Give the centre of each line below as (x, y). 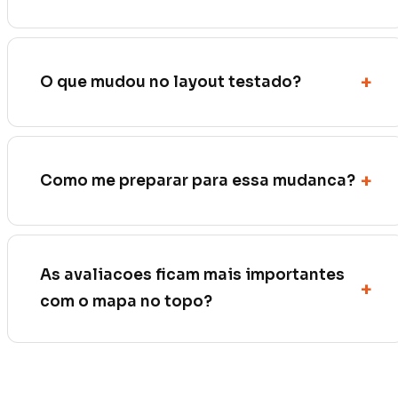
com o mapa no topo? (126, 302)
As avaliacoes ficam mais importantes (192, 275)
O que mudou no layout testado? (171, 82)
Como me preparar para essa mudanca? (198, 180)
